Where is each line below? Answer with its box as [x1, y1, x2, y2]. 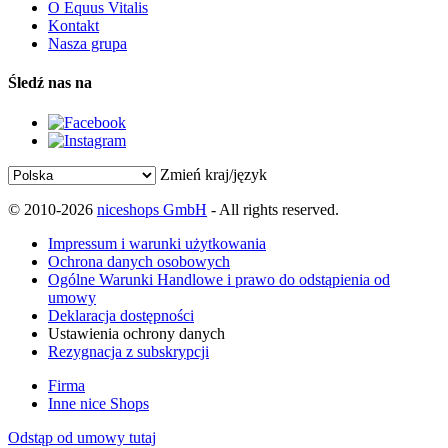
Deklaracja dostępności [48, 306, 194, 324]
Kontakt [48, 17, 99, 34]
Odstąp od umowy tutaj [8, 428, 156, 446]
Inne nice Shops [48, 394, 149, 412]
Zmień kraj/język [160, 165, 267, 183]
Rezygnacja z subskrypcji [48, 342, 209, 360]
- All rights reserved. [207, 200, 339, 218]
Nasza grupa [48, 35, 127, 52]
